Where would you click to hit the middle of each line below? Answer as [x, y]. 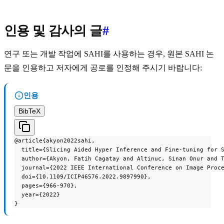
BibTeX [29, 111]
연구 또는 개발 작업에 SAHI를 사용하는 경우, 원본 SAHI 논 [109, 53]
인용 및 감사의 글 [53, 30]
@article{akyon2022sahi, [55, 140]
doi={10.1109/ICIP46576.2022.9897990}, [83, 176]
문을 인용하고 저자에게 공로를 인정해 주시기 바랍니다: [103, 67]
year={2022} [37, 194]
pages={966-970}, [46, 185]
